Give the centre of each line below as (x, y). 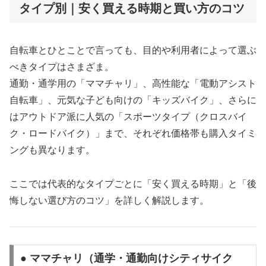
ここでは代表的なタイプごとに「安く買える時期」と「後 (133, 184)
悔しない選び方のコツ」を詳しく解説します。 (109, 201)
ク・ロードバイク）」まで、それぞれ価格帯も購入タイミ (133, 134)
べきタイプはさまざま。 (62, 67)
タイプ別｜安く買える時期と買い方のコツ (132, 8)
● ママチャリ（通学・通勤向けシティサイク (126, 258)
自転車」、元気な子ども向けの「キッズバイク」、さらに (133, 100)
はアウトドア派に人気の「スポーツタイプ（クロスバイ (128, 117)
